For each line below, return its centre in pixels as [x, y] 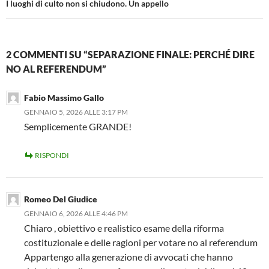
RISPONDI [52, 155]
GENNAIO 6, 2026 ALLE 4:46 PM [76, 213]
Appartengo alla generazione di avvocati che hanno [128, 256]
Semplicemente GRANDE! [78, 126]
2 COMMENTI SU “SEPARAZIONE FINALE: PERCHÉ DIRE [130, 54]
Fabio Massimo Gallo [64, 97]
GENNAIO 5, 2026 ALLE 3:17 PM [76, 112]
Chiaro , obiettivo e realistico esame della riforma [124, 228]
